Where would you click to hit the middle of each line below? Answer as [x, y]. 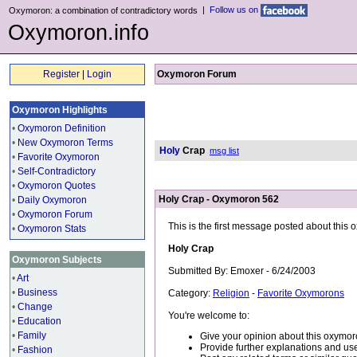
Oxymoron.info [78, 33]
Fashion [35, 350]
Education [39, 321]
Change [35, 307]
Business [37, 292]
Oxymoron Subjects [57, 260]
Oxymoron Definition [62, 128]
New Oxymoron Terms [65, 143]
